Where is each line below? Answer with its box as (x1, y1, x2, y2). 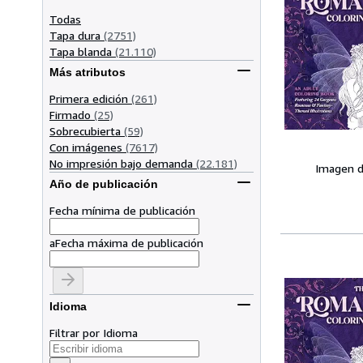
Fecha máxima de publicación (55, 235, 203, 250)
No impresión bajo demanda (49, 156, 193, 170)
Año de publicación (49, 177, 158, 191)
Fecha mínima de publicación (49, 203, 195, 217)
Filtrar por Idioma (49, 325, 138, 340)
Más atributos (49, 66, 126, 79)
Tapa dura (49, 28, 100, 42)
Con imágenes (49, 139, 122, 154)
